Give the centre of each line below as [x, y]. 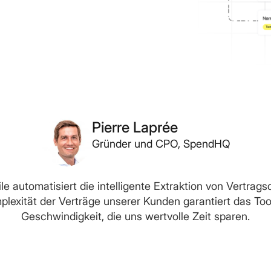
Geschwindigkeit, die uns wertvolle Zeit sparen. [135, 216]
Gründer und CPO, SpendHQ [161, 144]
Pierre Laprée [135, 127]
